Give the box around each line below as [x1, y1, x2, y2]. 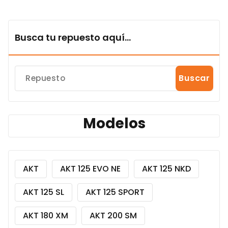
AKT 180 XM [23, 209, 68, 221]
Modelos [82, 113, 146, 133]
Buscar [179, 72, 210, 84]
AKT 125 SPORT [85, 186, 145, 198]
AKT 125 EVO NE [60, 162, 121, 175]
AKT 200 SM [90, 209, 137, 221]
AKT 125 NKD [142, 162, 191, 175]
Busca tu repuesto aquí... [15, 31, 131, 44]
